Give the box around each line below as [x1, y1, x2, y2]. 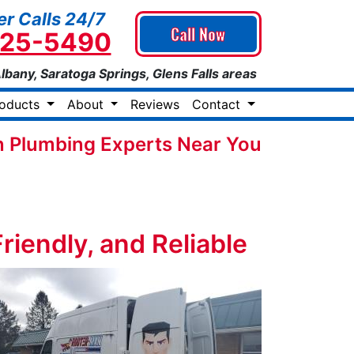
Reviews [130, 96, 180, 112]
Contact [192, 96, 245, 112]
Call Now [171, 22, 226, 46]
